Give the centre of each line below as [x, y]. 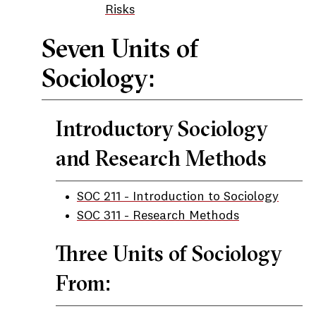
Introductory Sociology [162, 129]
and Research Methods [161, 158]
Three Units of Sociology [169, 254]
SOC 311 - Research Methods [158, 216]
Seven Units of [120, 48]
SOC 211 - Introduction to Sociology [178, 197]
